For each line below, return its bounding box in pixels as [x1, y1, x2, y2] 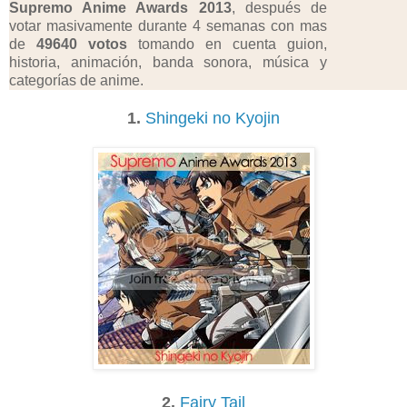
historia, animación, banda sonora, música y [9, 55, 327, 71]
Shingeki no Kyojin [145, 109, 280, 128]
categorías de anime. [9, 73, 144, 89]
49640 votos [36, 36, 127, 53]
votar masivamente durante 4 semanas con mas [9, 18, 327, 35]
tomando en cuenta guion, [127, 36, 327, 53]
